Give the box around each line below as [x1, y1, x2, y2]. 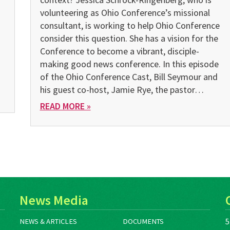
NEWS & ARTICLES [20, 217, 78, 226]
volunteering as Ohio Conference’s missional [40, 7, 210, 19]
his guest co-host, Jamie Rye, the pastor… [40, 84, 204, 96]
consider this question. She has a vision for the [40, 32, 218, 45]
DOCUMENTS [122, 217, 164, 226]
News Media [20, 191, 89, 208]
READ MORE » [40, 100, 91, 112]
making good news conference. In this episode [40, 58, 219, 70]
